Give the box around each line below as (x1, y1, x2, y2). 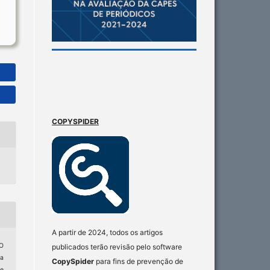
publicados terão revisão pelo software (52, 242, 182, 251)
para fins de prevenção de (94, 256, 183, 266)
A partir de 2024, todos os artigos (52, 227, 163, 237)
